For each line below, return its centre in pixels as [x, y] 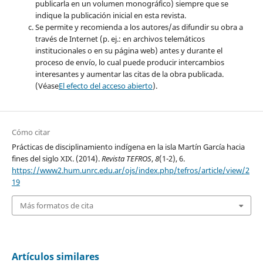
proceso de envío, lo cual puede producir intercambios [129, 62]
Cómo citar [31, 132]
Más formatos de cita [56, 206]
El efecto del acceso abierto [105, 85]
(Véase [47, 85]
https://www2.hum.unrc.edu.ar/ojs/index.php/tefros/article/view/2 [130, 170]
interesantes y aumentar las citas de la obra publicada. [129, 74]
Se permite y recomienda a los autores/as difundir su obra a [139, 27]
